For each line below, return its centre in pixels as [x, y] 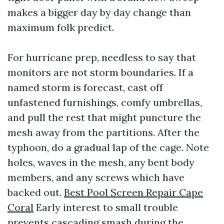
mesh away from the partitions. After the [103, 132]
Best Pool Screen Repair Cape [133, 192]
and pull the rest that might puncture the [104, 117]
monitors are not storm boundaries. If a [100, 72]
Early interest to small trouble [106, 207]
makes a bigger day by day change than [99, 12]
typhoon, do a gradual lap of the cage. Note [108, 147]
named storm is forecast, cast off [85, 87]
